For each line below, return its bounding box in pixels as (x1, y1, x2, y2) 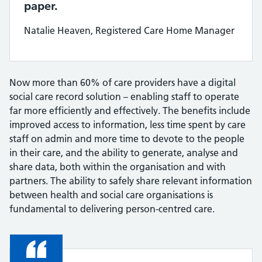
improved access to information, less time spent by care (9, 119, 246, 130)
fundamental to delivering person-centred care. (9, 203, 215, 215)
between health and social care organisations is (9, 189, 213, 201)
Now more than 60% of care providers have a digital (9, 77, 236, 88)
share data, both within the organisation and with (9, 161, 226, 173)
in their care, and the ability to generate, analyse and (9, 147, 238, 158)
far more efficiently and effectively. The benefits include (9, 105, 250, 116)
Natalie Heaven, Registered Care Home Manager (24, 25, 235, 36)
